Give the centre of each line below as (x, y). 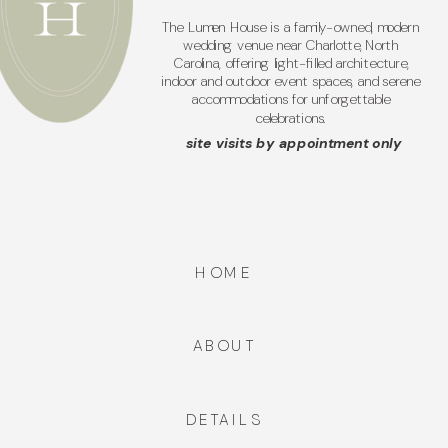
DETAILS (224, 419)
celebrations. (290, 117)
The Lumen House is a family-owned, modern (290, 26)
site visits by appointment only (294, 143)
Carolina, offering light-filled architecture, (290, 63)
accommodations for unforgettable (290, 99)
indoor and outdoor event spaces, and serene (290, 81)
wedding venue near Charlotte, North (290, 45)
